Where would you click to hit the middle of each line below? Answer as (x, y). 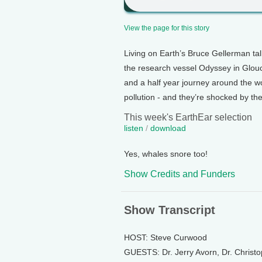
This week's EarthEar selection (188, 117)
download (168, 128)
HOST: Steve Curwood (166, 237)
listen (134, 128)
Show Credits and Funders (180, 174)
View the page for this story (167, 28)
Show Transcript (170, 210)
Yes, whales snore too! (166, 154)
